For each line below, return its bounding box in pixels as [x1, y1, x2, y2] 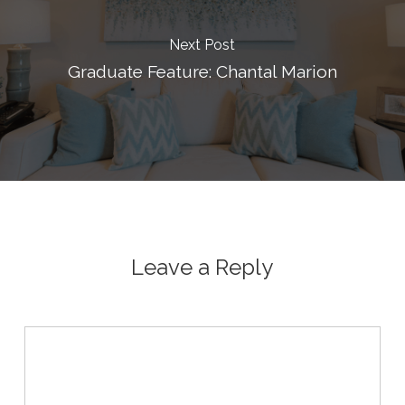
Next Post [169, 36, 236, 54]
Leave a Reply [131, 254, 274, 281]
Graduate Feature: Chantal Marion [67, 61, 337, 82]
